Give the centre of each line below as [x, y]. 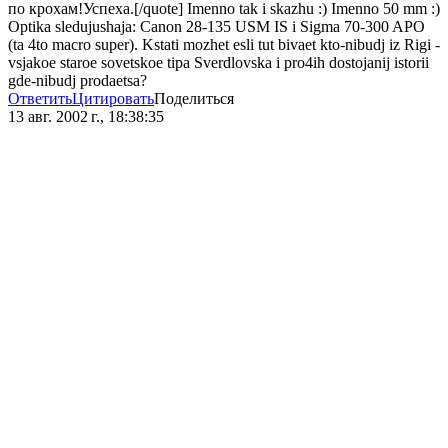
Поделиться [194, 99]
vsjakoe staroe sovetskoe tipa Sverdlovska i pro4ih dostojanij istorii [218, 63]
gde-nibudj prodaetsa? [77, 81]
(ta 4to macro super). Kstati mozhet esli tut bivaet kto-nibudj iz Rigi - [224, 45]
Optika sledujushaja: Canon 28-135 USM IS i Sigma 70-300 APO [216, 27]
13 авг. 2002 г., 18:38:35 [86, 117]
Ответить [40, 99]
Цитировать [113, 99]
